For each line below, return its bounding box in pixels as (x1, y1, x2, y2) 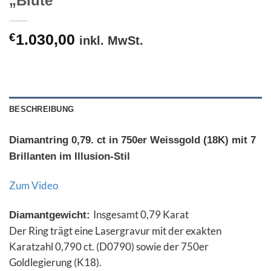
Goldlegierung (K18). (9, 255, 102, 269)
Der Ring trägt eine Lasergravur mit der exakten (9, 224, 221, 237)
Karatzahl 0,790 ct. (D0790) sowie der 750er (9, 240, 209, 253)
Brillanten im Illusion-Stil (9, 151, 130, 163)
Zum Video (9, 178, 58, 192)
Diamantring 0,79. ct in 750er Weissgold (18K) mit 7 (9, 134, 256, 146)
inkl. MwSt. (79, 33, 143, 47)
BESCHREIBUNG (9, 105, 74, 114)
